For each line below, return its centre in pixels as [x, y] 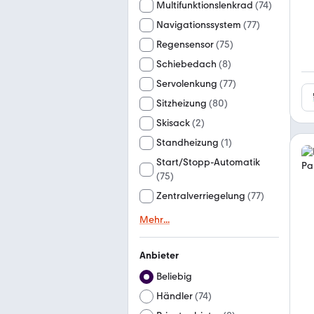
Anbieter [159, 255]
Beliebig [174, 277]
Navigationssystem [199, 25]
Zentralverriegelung [201, 196]
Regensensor [185, 45]
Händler [175, 296]
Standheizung [187, 143]
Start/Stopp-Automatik [208, 162]
